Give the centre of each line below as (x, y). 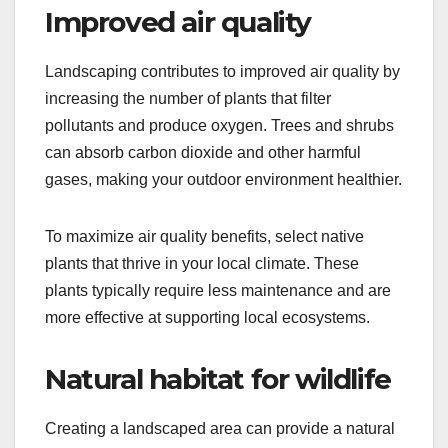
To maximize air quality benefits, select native (204, 236)
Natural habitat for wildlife (218, 378)
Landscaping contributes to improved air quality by (222, 71)
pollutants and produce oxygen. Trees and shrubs (219, 125)
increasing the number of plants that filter (188, 98)
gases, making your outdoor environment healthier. (223, 179)
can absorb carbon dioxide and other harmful (203, 152)
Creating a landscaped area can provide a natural (220, 428)
